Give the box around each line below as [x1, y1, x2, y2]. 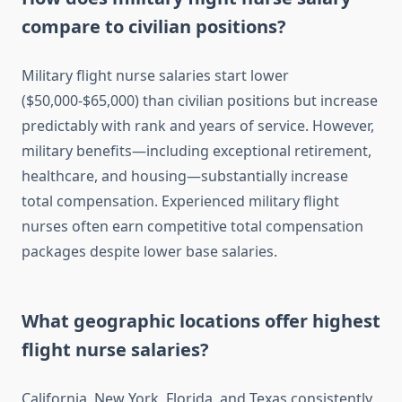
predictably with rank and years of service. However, [22, 116, 374, 136]
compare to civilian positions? [22, 14, 286, 39]
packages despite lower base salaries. [22, 241, 277, 262]
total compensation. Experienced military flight [22, 191, 339, 212]
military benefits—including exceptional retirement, [22, 141, 371, 162]
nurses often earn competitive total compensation [22, 216, 363, 237]
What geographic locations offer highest [22, 309, 380, 334]
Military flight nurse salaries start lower [22, 66, 289, 86]
